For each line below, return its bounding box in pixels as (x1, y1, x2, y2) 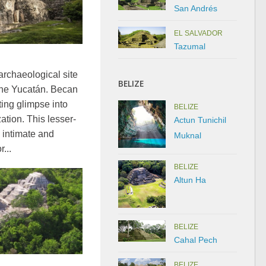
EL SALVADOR (174, 28, 223, 37)
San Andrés (174, 3, 217, 13)
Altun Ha (174, 175, 206, 185)
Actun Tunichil (174, 115, 226, 125)
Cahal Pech (174, 235, 217, 245)
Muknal (174, 130, 201, 140)
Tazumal (174, 41, 205, 51)
